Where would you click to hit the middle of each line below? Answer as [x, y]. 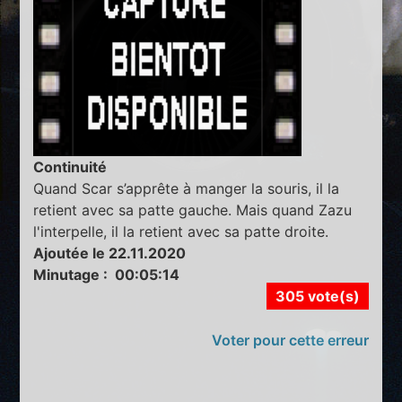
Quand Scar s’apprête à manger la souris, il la [187, 188]
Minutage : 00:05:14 [107, 274]
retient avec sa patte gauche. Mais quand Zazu [193, 210]
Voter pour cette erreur [290, 340]
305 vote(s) [317, 296]
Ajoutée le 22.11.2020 [110, 253]
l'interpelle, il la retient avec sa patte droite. [181, 231]
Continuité [70, 166]
